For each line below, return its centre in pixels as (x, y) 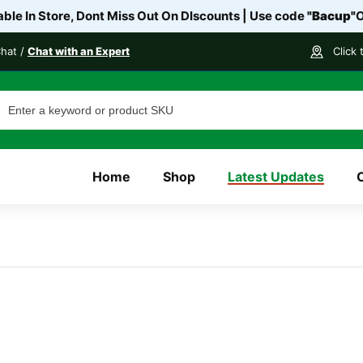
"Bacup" (331, 15)
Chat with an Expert (79, 51)
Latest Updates (275, 177)
